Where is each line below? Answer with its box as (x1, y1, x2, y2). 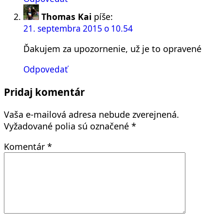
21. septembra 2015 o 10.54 (23, 23, 133, 35)
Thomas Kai (41, 11, 91, 23)
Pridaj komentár (4, 85, 85, 99)
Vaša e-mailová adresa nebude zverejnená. (4, 109, 179, 121)
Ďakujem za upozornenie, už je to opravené (23, 43, 201, 55)
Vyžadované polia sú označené (4, 120, 131, 132)
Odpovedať (23, 64, 68, 75)
